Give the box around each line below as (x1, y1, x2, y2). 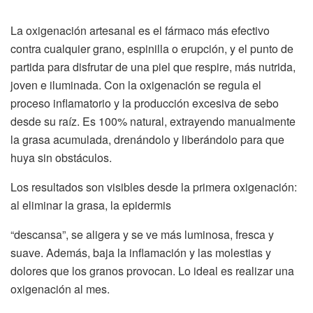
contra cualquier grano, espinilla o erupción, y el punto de (10, 40, 293, 57)
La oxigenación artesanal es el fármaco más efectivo (10, 22, 270, 38)
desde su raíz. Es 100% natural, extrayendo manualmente (10, 112, 296, 129)
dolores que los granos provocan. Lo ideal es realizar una (10, 262, 294, 279)
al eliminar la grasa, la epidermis (10, 196, 171, 213)
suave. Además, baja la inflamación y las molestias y (10, 244, 271, 261)
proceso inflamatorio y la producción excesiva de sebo (10, 94, 279, 111)
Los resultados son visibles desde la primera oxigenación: (10, 178, 297, 195)
